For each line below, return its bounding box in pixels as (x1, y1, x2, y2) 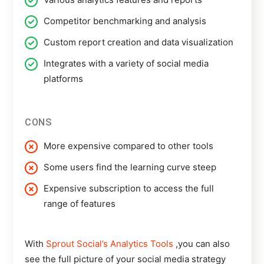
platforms (44, 73, 83, 85)
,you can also (173, 238, 230, 250)
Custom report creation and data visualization (44, 37, 233, 48)
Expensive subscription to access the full (44, 183, 214, 194)
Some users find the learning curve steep (44, 161, 216, 173)
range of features (44, 198, 115, 210)
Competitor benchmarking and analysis (44, 15, 206, 27)
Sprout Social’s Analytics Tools (46, 238, 173, 250)
